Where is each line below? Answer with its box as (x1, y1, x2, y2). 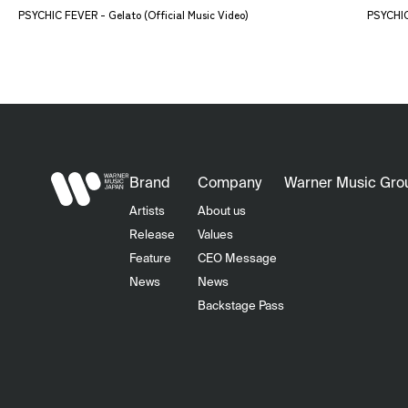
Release (128, 229, 175, 242)
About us (197, 206, 246, 219)
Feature (128, 253, 171, 266)
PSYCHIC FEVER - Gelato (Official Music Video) (18, 6, 249, 22)
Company (197, 176, 261, 191)
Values (197, 229, 233, 242)
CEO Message (197, 253, 277, 266)
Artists (128, 206, 165, 219)
